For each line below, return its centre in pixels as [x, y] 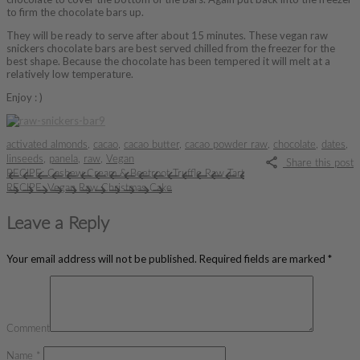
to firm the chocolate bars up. [75, 12]
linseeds [25, 159]
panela [63, 159]
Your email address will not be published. [102, 258]
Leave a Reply [58, 224]
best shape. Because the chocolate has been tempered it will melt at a [168, 61]
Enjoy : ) [25, 97]
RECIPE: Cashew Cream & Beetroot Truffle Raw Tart [125, 174]
